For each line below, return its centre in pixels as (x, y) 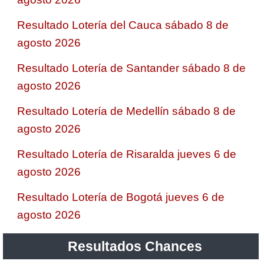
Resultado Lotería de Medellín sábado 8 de (126, 111)
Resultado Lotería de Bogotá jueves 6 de (121, 197)
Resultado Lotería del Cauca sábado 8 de (123, 25)
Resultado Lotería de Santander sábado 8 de (131, 68)
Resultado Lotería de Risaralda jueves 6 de (127, 154)
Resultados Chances (135, 246)
